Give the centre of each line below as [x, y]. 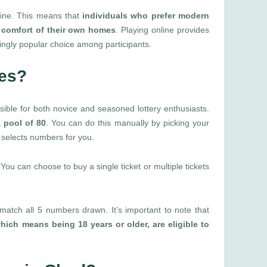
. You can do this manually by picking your [128, 123]
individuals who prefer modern [144, 15]
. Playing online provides [163, 30]
